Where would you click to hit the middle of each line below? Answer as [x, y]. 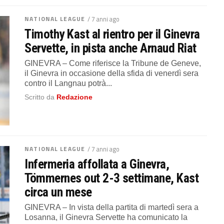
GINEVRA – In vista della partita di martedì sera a [112, 207]
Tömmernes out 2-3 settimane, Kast [112, 178]
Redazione [75, 97]
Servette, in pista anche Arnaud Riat [110, 48]
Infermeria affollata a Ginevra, [97, 164]
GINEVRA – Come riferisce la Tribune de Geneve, [113, 63]
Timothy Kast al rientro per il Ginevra [112, 34]
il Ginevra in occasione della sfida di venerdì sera [112, 73]
